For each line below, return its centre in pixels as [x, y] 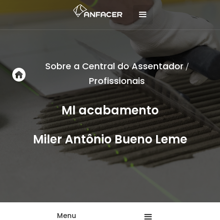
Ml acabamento [110, 110]
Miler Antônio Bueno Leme [110, 139]
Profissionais [117, 81]
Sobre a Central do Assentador [114, 66]
